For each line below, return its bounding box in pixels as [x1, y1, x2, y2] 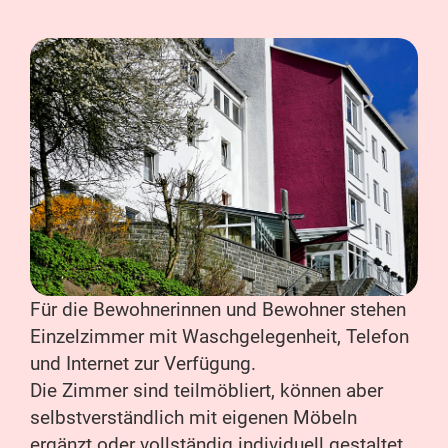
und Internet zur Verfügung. [30, 352, 256, 376]
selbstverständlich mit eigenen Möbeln [30, 406, 357, 430]
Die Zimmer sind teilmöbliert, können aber [30, 379, 383, 403]
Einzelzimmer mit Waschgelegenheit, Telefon [30, 325, 409, 349]
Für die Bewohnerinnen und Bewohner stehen [30, 298, 406, 322]
